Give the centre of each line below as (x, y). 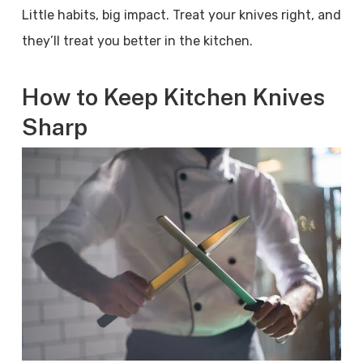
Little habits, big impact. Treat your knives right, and (181, 15)
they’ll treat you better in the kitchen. (137, 41)
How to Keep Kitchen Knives (173, 97)
